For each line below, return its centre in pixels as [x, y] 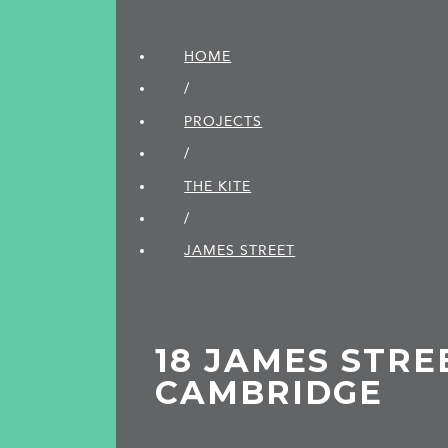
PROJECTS [223, 121]
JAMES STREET [240, 251]
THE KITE [218, 186]
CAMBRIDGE [269, 393]
